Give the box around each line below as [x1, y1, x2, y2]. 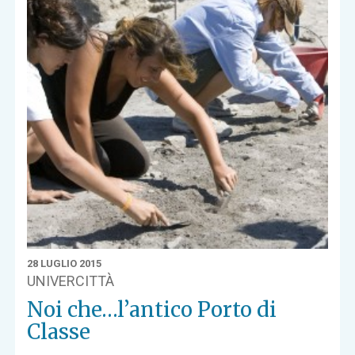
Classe [27, 318, 91, 345]
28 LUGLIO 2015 [27, 257, 102, 269]
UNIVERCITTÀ [27, 272, 115, 289]
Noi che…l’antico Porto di [27, 296, 277, 323]
